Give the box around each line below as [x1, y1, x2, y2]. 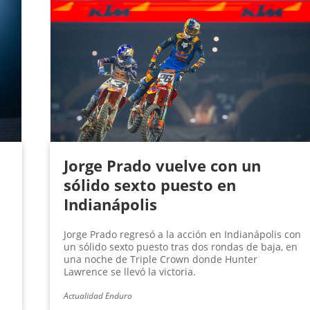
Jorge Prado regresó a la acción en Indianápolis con [63, 228, 301, 241]
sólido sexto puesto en [63, 174, 236, 196]
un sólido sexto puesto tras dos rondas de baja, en [63, 240, 298, 254]
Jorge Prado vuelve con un [63, 155, 261, 176]
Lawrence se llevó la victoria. [63, 265, 196, 279]
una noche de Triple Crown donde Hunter [63, 253, 257, 266]
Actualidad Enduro [63, 290, 132, 302]
